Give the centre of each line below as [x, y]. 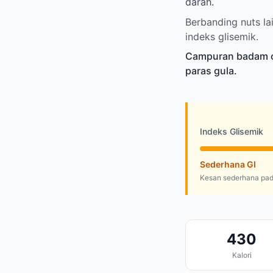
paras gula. [211, 71]
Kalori [242, 255]
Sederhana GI [228, 165]
